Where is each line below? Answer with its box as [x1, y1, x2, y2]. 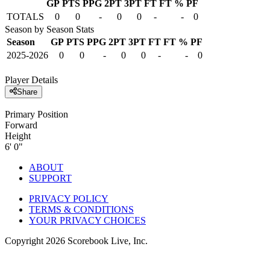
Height [5, 131, 31, 142]
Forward [5, 120, 37, 131]
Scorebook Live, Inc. [65, 236, 148, 246]
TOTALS [7, 11, 44, 22]
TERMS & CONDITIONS [29, 204, 134, 215]
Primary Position [5, 109, 68, 120]
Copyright [5, 236, 46, 246]
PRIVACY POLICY [29, 193, 108, 204]
